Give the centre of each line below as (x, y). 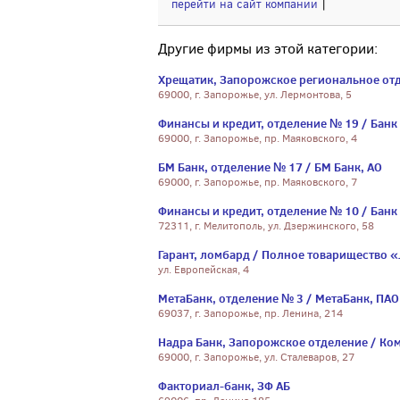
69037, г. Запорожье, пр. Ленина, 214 (250, 313)
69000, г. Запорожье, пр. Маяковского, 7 (258, 182)
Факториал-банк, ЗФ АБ (224, 386)
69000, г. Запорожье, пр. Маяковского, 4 (258, 138)
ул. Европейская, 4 (204, 270)
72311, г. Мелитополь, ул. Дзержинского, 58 (266, 226)
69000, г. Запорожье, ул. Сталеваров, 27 (256, 357)
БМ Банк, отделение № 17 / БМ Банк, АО (270, 167)
